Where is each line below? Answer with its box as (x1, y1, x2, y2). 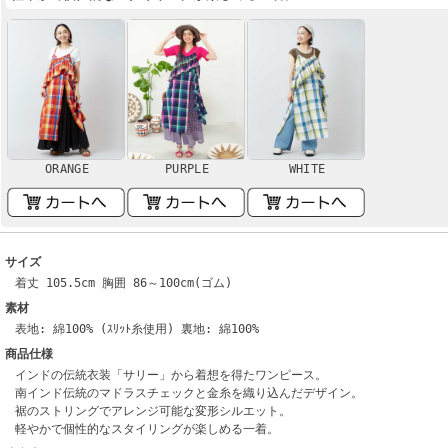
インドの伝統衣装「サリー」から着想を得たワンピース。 (15, 367, 327, 382)
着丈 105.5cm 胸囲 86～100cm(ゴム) (15, 275, 232, 290)
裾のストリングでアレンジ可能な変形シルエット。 (15, 403, 291, 418)
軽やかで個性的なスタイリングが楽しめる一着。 (15, 421, 279, 436)
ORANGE (44, 161, 90, 176)
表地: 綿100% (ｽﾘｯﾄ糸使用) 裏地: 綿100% (15, 321, 259, 336)
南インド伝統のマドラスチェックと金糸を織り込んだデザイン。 (15, 385, 363, 400)
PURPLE (164, 161, 210, 176)
